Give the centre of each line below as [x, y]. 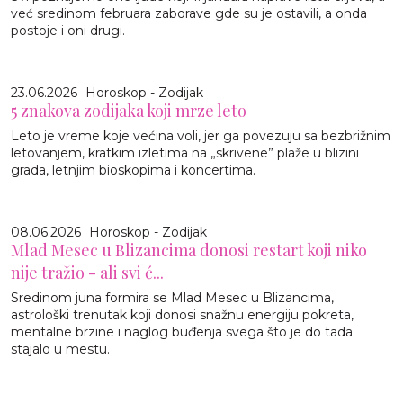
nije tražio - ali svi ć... [87, 272]
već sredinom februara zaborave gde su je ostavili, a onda [189, 13]
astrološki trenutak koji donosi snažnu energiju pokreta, [182, 314]
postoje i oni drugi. [68, 30]
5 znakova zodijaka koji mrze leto [129, 110]
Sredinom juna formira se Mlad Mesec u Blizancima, [172, 297]
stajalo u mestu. [60, 349]
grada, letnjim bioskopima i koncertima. [133, 170]
